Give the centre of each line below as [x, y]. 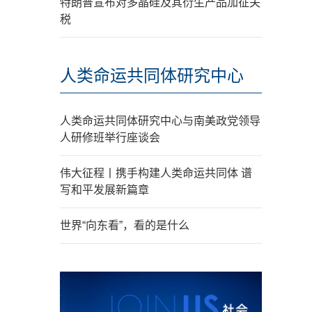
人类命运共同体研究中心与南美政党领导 [160, 121]
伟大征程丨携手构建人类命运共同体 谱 [156, 173]
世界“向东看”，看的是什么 [125, 225]
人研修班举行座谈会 [110, 138]
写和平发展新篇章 [104, 190]
